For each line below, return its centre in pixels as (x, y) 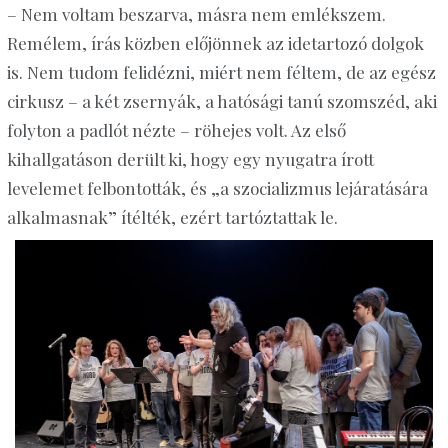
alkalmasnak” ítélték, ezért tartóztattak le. (172, 216)
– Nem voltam (62, 13)
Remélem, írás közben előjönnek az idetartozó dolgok (215, 42)
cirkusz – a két (64, 100)
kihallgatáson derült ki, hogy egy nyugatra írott (190, 158)
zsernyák (159, 100)
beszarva (153, 13)
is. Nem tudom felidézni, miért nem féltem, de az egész (221, 71)
